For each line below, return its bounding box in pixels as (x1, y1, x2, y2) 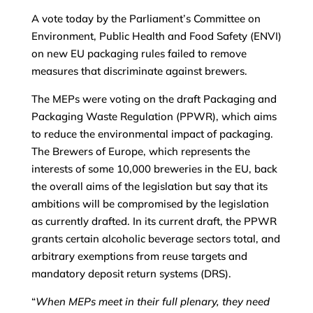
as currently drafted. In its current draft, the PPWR (31, 214, 277, 228)
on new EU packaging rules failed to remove (31, 47, 247, 61)
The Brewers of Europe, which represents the (31, 145, 250, 159)
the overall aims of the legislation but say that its (31, 180, 268, 194)
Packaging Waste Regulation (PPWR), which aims (31, 110, 277, 124)
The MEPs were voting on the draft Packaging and (31, 92, 277, 106)
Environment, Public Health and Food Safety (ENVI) (31, 29, 282, 43)
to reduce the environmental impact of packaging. (31, 127, 273, 141)
